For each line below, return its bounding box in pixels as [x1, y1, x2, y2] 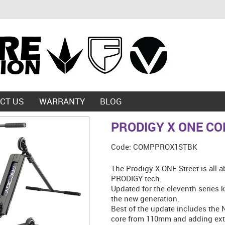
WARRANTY [39, 96, 85, 107]
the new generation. [110, 193, 179, 203]
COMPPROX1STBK [133, 142, 197, 152]
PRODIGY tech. [110, 173, 162, 183]
